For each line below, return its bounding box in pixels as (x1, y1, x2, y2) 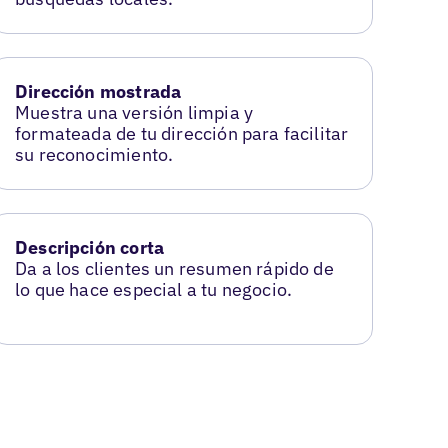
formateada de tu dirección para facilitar (15, 122, 349, 146)
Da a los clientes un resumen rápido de (15, 257, 334, 281)
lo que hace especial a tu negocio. (15, 278, 293, 302)
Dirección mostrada (15, 80, 182, 104)
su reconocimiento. (15, 143, 174, 167)
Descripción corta (15, 236, 165, 260)
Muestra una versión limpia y (15, 101, 254, 125)
